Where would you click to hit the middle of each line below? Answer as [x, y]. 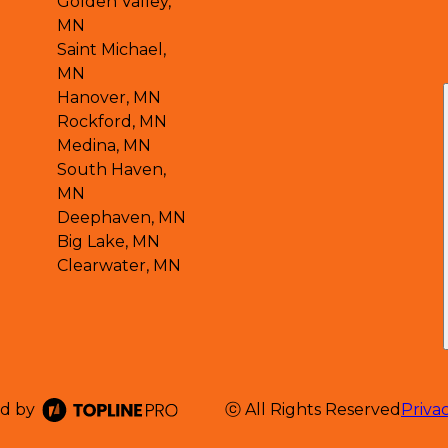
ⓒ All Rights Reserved [312, 409]
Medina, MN [104, 145]
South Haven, [112, 169]
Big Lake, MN [109, 241]
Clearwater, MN [119, 265]
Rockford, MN [112, 121]
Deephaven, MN [122, 217]
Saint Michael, [112, 49]
